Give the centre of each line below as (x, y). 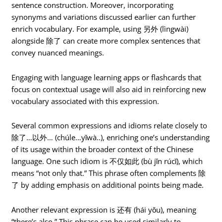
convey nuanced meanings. (58, 53)
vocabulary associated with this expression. (85, 101)
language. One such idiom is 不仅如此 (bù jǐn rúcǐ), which (107, 161)
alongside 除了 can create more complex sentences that (106, 41)
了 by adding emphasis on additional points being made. (108, 185)
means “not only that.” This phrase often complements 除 (109, 173)
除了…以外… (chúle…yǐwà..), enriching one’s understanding (111, 138)
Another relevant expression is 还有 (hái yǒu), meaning (104, 209)
